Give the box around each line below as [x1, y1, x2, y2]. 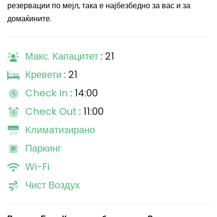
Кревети [25, 68, 64, 81]
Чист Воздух [25, 178, 80, 192]
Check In [25, 86, 70, 100]
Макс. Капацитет [25, 49, 101, 63]
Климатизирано [25, 123, 95, 137]
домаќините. [7, 13, 51, 24]
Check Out [25, 105, 79, 118]
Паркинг [25, 141, 61, 155]
